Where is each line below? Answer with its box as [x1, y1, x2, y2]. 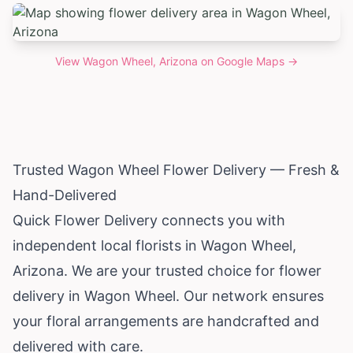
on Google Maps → [198, 54, 298, 68]
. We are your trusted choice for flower [64, 262, 321, 279]
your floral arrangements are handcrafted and [13, 312, 319, 329]
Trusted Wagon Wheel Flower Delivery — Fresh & [13, 161, 340, 178]
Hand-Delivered [13, 186, 117, 203]
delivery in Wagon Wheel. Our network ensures [13, 287, 324, 304]
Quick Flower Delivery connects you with [13, 211, 285, 229]
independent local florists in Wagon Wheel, [13, 236, 296, 254]
